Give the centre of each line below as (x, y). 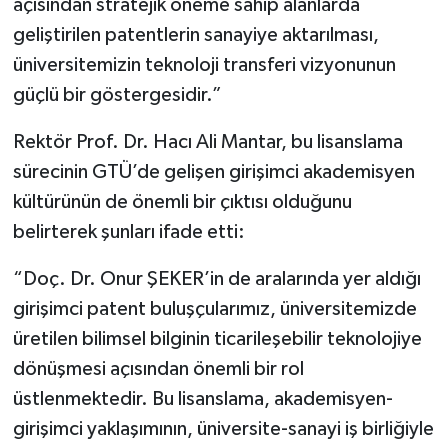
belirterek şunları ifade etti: (128, 231)
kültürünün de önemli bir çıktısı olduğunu (182, 201)
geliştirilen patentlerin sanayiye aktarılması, (195, 34)
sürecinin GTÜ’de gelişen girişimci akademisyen (213, 171)
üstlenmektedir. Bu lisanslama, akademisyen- (202, 398)
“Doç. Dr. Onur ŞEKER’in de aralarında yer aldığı (216, 278)
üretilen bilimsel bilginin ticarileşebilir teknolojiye (217, 338)
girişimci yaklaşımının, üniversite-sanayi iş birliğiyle (223, 428)
